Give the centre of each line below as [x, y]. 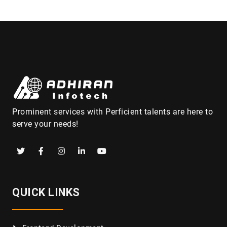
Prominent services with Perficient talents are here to [112, 111]
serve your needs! [45, 124]
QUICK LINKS [46, 192]
